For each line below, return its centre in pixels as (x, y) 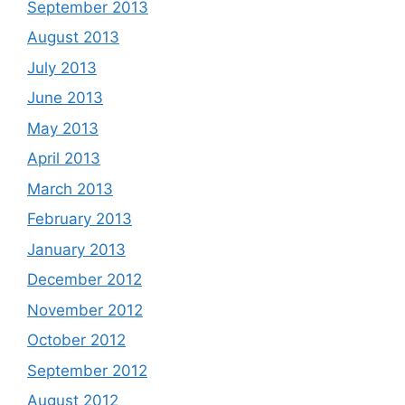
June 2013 (65, 98)
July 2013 (62, 67)
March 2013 (70, 188)
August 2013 (73, 37)
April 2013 (64, 158)
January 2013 (76, 249)
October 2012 (76, 340)
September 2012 (87, 370)
